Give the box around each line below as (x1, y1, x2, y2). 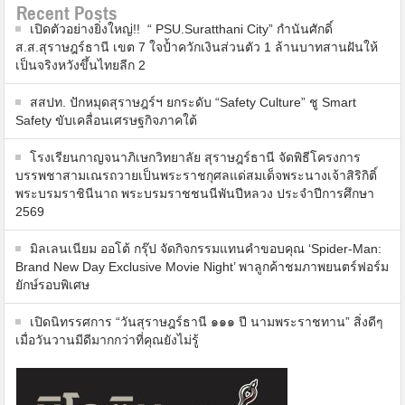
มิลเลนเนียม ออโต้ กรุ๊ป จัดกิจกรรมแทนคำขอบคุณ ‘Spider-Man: (30, 240, 382, 256)
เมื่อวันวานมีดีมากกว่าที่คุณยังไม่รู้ (15, 332, 200, 347)
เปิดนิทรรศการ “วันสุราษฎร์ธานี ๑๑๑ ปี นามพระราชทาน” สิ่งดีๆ (30, 314, 384, 329)
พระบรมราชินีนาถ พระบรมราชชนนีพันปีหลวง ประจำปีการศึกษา (15, 185, 375, 201)
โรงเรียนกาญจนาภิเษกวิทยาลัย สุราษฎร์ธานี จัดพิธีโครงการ (30, 149, 362, 165)
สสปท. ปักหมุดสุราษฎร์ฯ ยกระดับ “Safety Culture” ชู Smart (30, 94, 357, 109)
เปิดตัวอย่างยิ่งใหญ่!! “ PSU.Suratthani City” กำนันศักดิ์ (30, 21, 337, 36)
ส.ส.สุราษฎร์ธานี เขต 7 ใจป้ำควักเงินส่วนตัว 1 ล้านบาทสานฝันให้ (15, 39, 379, 54)
